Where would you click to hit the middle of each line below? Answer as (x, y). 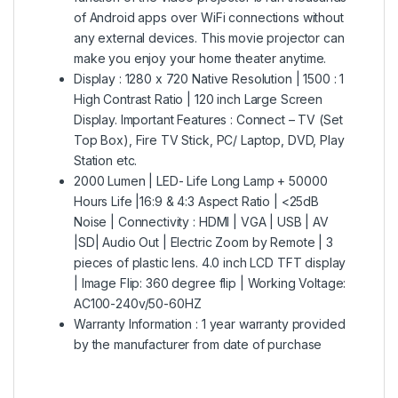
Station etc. (106, 160)
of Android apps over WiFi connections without (209, 17)
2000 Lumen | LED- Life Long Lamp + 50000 (201, 180)
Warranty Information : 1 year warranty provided (210, 323)
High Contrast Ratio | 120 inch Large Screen (198, 99)
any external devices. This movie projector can (209, 37)
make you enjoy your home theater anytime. (200, 58)
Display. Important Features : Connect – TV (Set (208, 119)
